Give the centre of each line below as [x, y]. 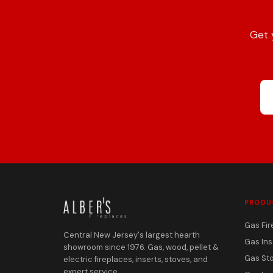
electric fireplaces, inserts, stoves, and [136, 259]
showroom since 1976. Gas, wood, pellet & [141, 247]
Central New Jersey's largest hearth [132, 235]
